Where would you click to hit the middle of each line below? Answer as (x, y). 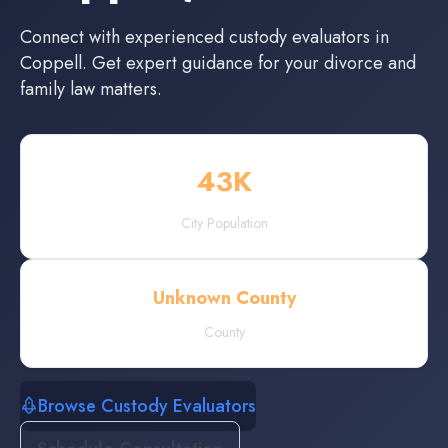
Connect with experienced (124, 37)
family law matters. (91, 89)
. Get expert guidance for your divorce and (249, 63)
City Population (224, 223)
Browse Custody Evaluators (147, 406)
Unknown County (224, 298)
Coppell (51, 63)
